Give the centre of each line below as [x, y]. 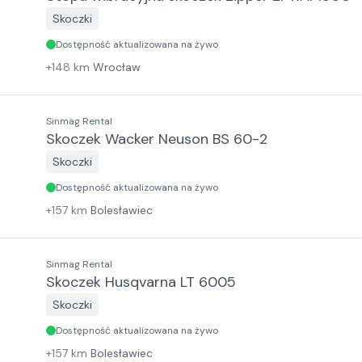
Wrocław [117, 67]
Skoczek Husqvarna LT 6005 [141, 282]
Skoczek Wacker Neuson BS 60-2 [157, 139]
